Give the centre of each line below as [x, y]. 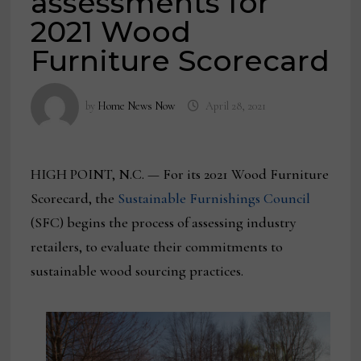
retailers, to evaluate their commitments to [157, 247]
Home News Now [137, 106]
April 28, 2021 [235, 106]
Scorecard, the [75, 199]
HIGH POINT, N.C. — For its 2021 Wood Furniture [180, 174]
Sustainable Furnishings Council [214, 199]
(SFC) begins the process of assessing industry [164, 223]
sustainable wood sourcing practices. [137, 271]
